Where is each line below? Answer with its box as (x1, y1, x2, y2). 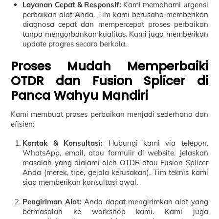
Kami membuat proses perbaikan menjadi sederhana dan (11, 109, 208, 119)
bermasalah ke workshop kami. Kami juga (22, 206, 208, 216)
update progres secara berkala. (22, 39, 127, 49)
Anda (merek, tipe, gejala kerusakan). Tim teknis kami (22, 168, 208, 177)
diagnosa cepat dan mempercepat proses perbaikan (22, 20, 208, 29)
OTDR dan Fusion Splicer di (11, 72, 208, 90)
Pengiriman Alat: (22, 197, 82, 206)
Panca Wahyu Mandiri (11, 87, 149, 105)
